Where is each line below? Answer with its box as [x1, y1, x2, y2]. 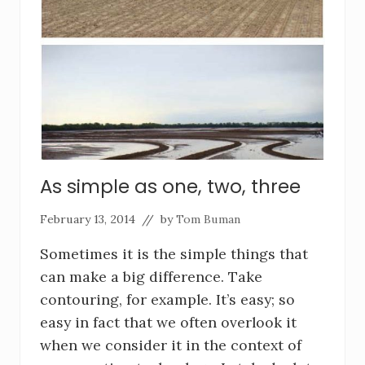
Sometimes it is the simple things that [40, 244, 308, 263]
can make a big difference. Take [40, 266, 262, 286]
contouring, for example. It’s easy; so [40, 289, 295, 309]
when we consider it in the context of [40, 335, 301, 354]
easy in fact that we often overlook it [40, 312, 297, 332]
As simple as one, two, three [40, 173, 301, 200]
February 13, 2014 [40, 211, 135, 226]
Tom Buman [176, 211, 240, 226]
